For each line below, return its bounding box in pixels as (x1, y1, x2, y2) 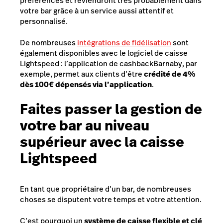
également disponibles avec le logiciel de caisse (20, 48, 188, 59)
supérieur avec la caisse (20, 132, 184, 152)
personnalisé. (20, 15, 68, 26)
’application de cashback (66, 58, 153, 69)
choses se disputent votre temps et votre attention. (20, 194, 203, 205)
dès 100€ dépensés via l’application (20, 79, 152, 90)
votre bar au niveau (20, 115, 149, 135)
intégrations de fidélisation (77, 37, 171, 48)
